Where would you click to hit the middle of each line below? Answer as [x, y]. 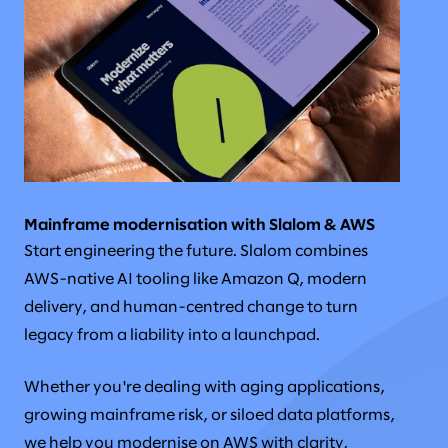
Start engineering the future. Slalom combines [196, 252]
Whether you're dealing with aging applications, [204, 388]
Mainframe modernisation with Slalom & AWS [199, 226]
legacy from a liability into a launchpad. [172, 336]
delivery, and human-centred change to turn [191, 308]
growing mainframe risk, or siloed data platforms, [209, 416]
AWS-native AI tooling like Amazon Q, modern [195, 280]
